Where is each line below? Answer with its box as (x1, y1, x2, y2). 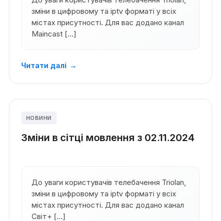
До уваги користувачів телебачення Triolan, (31, 178, 186, 187)
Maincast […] (31, 29, 76, 39)
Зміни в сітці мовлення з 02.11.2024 (21, 132, 194, 144)
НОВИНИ (26, 114, 52, 122)
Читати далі (21, 61, 67, 71)
